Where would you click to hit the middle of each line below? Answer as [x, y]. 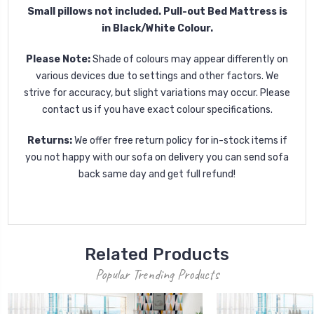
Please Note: [58, 59]
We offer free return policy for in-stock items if [180, 140]
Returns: [49, 140]
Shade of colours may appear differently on [190, 59]
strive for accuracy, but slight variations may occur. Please [157, 93]
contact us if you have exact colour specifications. [157, 109]
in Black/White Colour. [157, 28]
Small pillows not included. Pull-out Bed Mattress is [157, 11]
